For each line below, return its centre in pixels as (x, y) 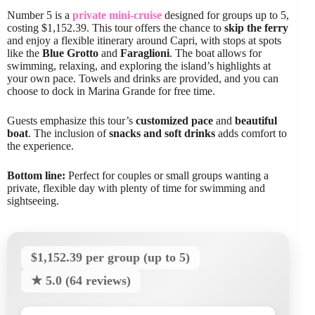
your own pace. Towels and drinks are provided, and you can (143, 79)
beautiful (256, 121)
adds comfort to (251, 134)
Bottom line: (36, 176)
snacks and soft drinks (162, 134)
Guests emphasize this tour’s (71, 121)
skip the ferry (256, 28)
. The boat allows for (216, 53)
